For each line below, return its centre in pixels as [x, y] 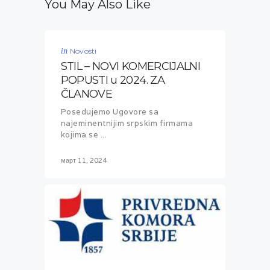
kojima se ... [84, 135]
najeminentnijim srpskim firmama [127, 124]
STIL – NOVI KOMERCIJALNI [130, 66]
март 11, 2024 [83, 161]
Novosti [83, 51]
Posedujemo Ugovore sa [110, 112]
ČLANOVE [86, 94]
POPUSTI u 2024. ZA [112, 80]
